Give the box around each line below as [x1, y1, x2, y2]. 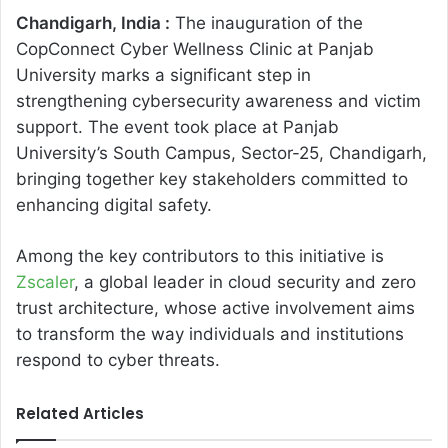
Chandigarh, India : [16, 13, 170, 34]
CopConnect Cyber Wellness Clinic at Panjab [16, 39, 374, 60]
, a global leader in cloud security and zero [74, 272, 416, 293]
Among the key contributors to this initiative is [16, 246, 384, 267]
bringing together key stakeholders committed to [16, 169, 408, 190]
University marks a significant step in [16, 65, 311, 86]
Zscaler [16, 272, 74, 293]
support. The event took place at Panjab [16, 117, 339, 138]
